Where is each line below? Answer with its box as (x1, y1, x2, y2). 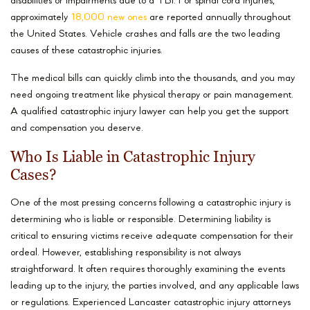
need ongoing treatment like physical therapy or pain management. (10, 90, 293, 101)
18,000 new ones (71, 12, 147, 24)
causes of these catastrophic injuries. (10, 46, 163, 57)
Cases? (10, 165, 57, 185)
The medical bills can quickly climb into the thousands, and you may (10, 73, 295, 84)
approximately (10, 12, 71, 24)
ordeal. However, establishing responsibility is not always (10, 248, 241, 259)
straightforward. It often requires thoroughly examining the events (10, 264, 285, 275)
